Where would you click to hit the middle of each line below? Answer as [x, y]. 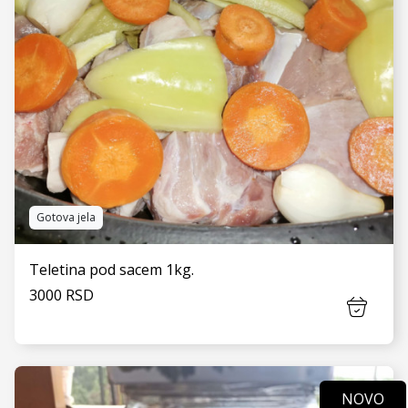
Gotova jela [66, 217]
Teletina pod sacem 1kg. [112, 270]
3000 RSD [61, 295]
